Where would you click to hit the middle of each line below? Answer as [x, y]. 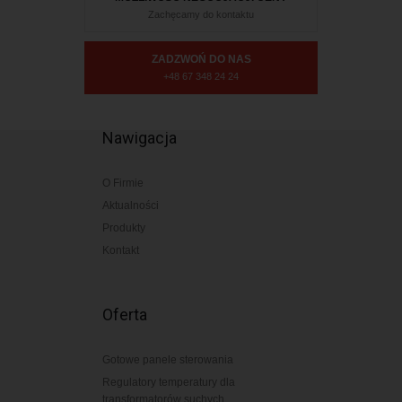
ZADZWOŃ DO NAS [201, 59]
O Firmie [123, 183]
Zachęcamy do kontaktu [201, 14]
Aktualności [131, 205]
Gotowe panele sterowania [168, 360]
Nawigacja [140, 138]
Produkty [124, 228]
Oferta [125, 315]
